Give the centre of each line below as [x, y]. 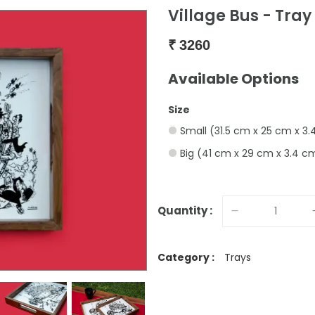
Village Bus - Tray [240, 16]
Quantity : [185, 211]
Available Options [233, 79]
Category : [186, 257]
